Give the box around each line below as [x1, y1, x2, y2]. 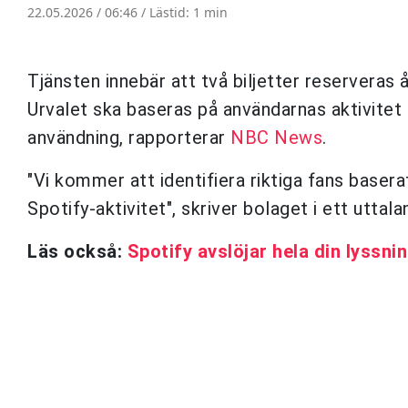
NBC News [230, 126, 322, 148]
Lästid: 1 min [149, 3, 228, 21]
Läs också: [27, 240, 127, 262]
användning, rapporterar [27, 126, 230, 148]
